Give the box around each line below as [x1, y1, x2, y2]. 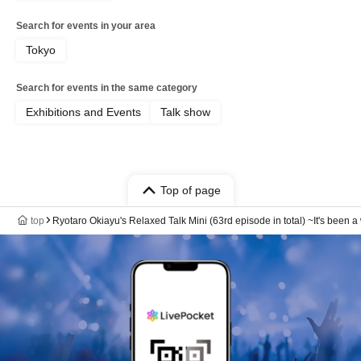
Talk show [160, 105, 210, 118]
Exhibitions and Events [26, 105, 141, 118]
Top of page [160, 183, 221, 197]
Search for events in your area [16, 19, 156, 31]
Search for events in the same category [16, 81, 197, 93]
